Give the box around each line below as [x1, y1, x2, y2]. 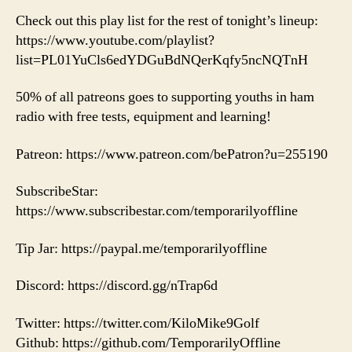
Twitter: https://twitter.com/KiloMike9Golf [16, 313, 259, 332]
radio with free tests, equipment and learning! [16, 108, 271, 126]
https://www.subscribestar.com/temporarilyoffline [16, 202, 298, 221]
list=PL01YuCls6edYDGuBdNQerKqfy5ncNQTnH [16, 50, 308, 69]
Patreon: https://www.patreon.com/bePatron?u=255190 [16, 145, 328, 163]
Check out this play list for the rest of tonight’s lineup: [16, 11, 318, 30]
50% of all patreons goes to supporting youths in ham [16, 88, 314, 107]
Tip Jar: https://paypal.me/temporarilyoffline [16, 239, 267, 258]
